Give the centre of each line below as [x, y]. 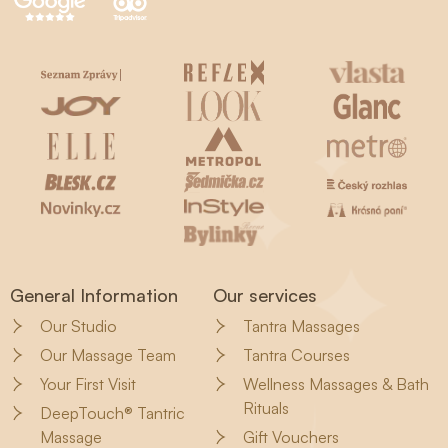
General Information [94, 295]
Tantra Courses [297, 355]
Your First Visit [88, 384]
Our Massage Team [108, 355]
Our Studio [78, 326]
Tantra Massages [302, 326]
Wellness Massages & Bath [336, 384]
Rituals [266, 408]
